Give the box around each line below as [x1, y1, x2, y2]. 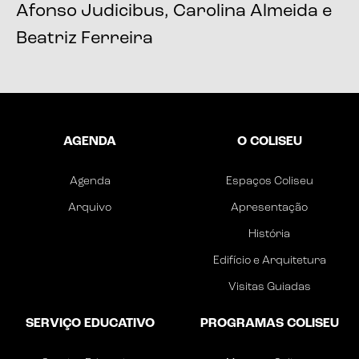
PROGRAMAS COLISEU [200, 317, 339, 331]
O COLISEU [236, 135, 302, 149]
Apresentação [231, 202, 308, 215]
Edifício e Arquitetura [212, 255, 326, 268]
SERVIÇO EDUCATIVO [25, 317, 155, 331]
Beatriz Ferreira [16, 30, 153, 49]
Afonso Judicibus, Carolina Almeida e [16, 2, 332, 22]
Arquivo [68, 202, 111, 215]
